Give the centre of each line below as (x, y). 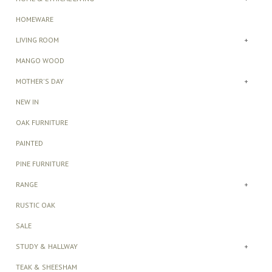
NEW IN (27, 101)
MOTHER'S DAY (39, 81)
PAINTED (29, 143)
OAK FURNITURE (42, 122)
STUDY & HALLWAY (46, 246)
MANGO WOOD (40, 60)
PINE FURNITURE (42, 163)
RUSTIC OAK (35, 205)
